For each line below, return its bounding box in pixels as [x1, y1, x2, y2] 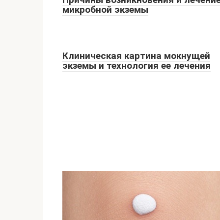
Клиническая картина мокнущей [62, 50, 210, 61]
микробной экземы [62, 4, 148, 15]
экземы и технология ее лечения [62, 60, 211, 71]
